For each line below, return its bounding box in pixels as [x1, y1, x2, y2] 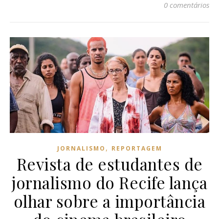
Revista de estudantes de [16, 153, 203, 175]
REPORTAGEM [111, 144, 162, 153]
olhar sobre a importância [13, 190, 206, 212]
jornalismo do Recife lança [12, 172, 207, 194]
